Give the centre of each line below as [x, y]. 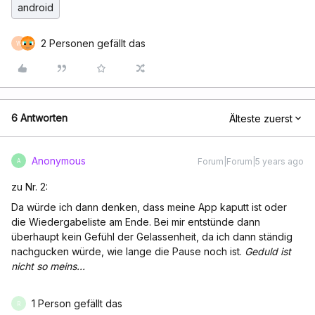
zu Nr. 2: [30, 187]
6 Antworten [39, 118]
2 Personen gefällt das [93, 43]
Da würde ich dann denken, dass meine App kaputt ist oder [149, 207]
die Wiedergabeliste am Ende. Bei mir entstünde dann [136, 222]
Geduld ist [268, 251]
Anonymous [59, 161]
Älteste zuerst [261, 118]
